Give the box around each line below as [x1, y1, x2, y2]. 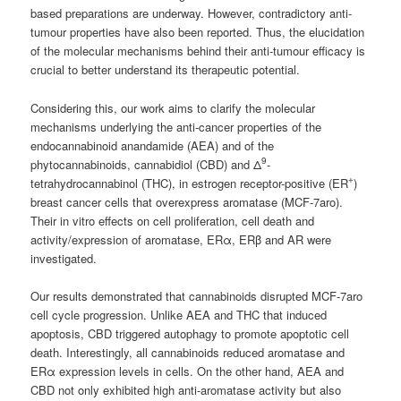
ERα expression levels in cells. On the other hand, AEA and [30, 362, 345, 380]
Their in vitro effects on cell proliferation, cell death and [30, 211, 315, 229]
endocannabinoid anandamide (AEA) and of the [30, 136, 275, 154]
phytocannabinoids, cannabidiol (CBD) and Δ [30, 155, 262, 173]
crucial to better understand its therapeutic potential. [30, 61, 301, 79]
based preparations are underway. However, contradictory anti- [30, 4, 353, 22]
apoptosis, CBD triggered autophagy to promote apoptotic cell [30, 324, 350, 342]
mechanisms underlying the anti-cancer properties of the [30, 117, 322, 135]
